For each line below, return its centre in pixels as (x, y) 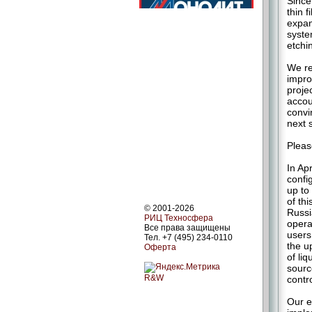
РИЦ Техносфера (179, 218)
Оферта (160, 248)
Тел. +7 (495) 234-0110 (188, 238)
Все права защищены (187, 228)
